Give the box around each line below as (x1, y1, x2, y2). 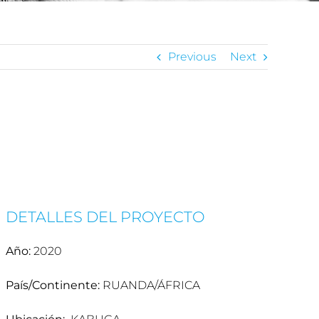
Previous (168, 50, 216, 63)
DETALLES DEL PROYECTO (5, 207, 205, 226)
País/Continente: (5, 278, 100, 292)
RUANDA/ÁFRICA (99, 278, 200, 292)
